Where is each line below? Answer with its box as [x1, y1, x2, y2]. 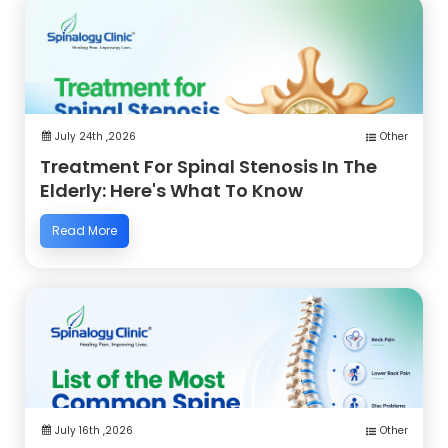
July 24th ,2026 [55, 129, 136, 145]
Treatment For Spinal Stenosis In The [40, 154, 377, 180]
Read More [52, 222, 117, 240]
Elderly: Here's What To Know [40, 178, 303, 204]
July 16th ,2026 [55, 423, 133, 439]
